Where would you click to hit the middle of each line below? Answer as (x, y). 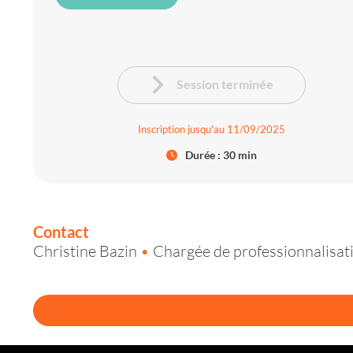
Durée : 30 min (221, 154)
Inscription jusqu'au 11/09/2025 (212, 129)
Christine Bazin (85, 250)
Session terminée (225, 84)
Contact (61, 231)
